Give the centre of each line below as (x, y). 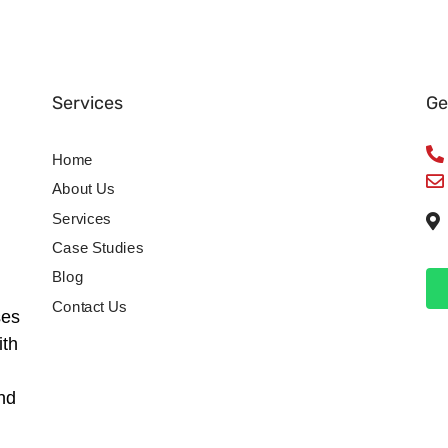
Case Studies (98, 247)
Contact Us (90, 306)
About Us (84, 188)
